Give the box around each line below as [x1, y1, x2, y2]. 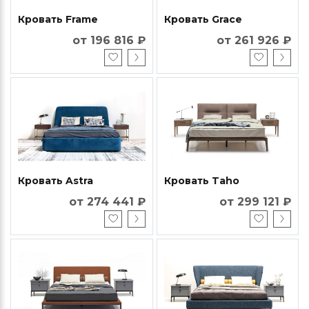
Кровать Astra [18, 174, 93, 187]
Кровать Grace [163, 12, 242, 26]
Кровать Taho [163, 174, 239, 187]
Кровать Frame [18, 12, 98, 26]
